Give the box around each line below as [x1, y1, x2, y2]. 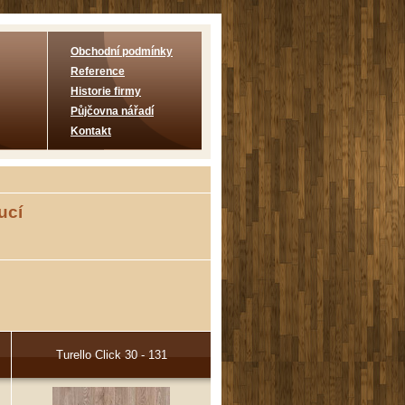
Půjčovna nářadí [71, 105, 154, 118]
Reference [71, 65, 125, 78]
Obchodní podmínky [71, 45, 173, 58]
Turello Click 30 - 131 [55, 347, 167, 362]
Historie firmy [71, 85, 141, 98]
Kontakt [71, 125, 111, 137]
